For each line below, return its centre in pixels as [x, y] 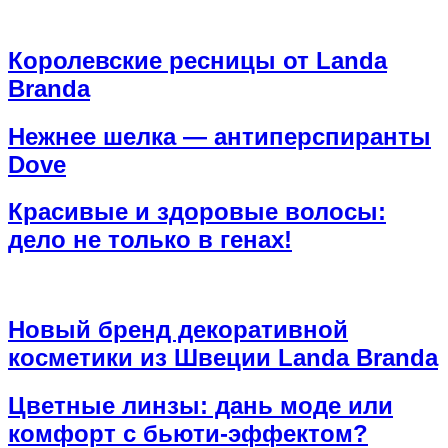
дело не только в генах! [150, 240]
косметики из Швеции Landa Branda [223, 358]
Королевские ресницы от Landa [197, 60]
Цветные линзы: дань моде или [200, 406]
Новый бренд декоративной [178, 330]
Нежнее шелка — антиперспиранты [219, 136]
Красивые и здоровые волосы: [197, 212]
